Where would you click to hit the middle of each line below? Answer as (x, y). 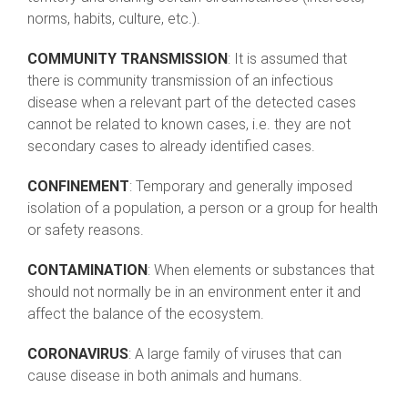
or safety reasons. (86, 230)
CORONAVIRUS (78, 354)
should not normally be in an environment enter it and (194, 292)
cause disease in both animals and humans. (165, 376)
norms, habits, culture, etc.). (114, 19)
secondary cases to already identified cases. (171, 147)
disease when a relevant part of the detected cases (192, 103)
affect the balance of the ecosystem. (146, 314)
